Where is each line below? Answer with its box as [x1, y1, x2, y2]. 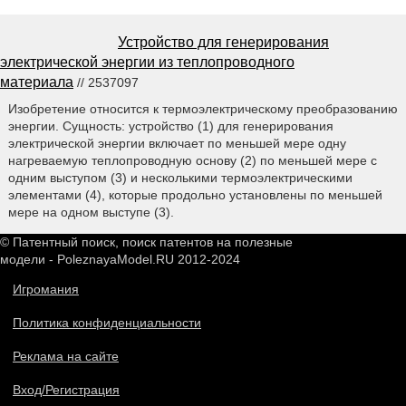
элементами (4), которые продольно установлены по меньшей [7, 187, 382, 202]
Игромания [13, 281, 79, 296]
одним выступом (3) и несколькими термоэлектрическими [7, 169, 353, 185]
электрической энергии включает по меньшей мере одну [7, 135, 346, 150]
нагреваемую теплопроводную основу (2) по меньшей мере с [7, 152, 377, 168]
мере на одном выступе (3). [7, 204, 174, 219]
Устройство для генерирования [118, 34, 329, 50]
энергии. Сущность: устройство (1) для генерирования [7, 118, 333, 133]
